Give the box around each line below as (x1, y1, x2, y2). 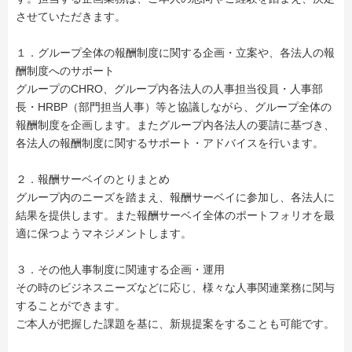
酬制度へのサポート (16, 64, 115, 78)
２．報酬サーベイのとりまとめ (16, 173, 170, 186)
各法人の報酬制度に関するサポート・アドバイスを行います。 (16, 137, 324, 150)
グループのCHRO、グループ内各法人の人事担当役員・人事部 (16, 82, 323, 96)
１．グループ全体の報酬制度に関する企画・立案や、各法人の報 (16, 46, 335, 60)
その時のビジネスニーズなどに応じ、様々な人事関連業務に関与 (16, 281, 335, 295)
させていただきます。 (16, 10, 126, 24)
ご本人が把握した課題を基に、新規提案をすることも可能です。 (16, 317, 335, 331)
